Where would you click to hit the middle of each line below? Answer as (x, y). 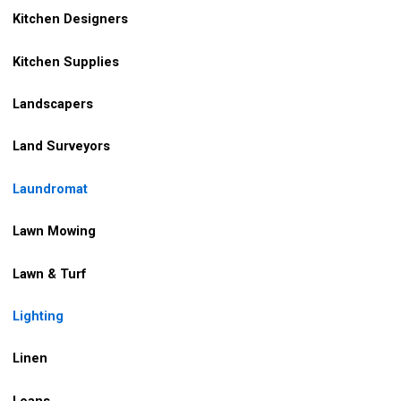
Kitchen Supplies (64, 61)
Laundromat (50, 188)
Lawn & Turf (50, 273)
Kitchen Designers (68, 19)
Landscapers (53, 104)
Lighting (38, 316)
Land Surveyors (61, 146)
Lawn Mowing (52, 231)
